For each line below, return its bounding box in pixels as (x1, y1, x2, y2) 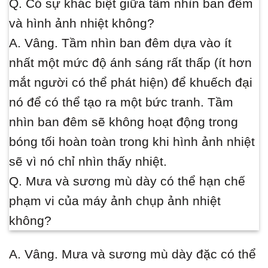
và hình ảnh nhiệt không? (9, 16, 154, 31)
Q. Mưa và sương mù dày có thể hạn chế (9, 174, 245, 188)
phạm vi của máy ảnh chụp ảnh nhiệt (9, 194, 221, 208)
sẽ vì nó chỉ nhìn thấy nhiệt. (9, 154, 167, 169)
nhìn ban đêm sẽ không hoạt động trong (9, 115, 238, 129)
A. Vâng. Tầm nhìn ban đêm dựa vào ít (9, 36, 232, 50)
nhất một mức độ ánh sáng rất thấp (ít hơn (9, 56, 252, 70)
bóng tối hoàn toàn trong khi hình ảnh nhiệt (9, 135, 255, 149)
